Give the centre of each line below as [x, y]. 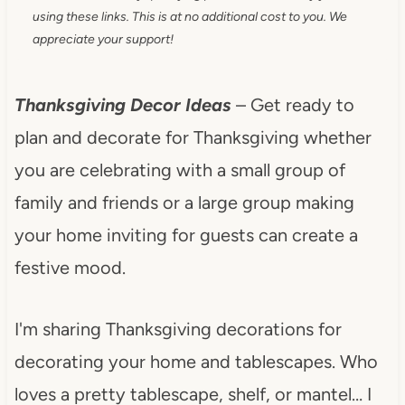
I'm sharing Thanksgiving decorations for [178, 329]
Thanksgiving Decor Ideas [122, 104]
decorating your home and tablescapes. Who [196, 361]
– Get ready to [292, 104]
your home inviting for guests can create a [186, 235]
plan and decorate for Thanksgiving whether [193, 137]
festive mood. [70, 267]
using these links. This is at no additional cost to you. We [189, 16]
